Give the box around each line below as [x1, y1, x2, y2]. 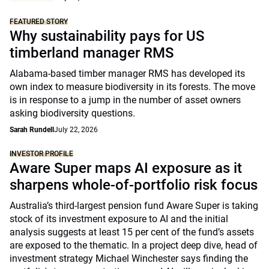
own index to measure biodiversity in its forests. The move [10, 81, 255, 92]
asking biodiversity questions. [10, 107, 135, 119]
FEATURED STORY [10, 17, 68, 26]
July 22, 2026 [54, 125, 98, 134]
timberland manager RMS [10, 44, 174, 61]
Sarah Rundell [10, 125, 54, 134]
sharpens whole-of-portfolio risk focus [10, 177, 258, 193]
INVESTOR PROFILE [10, 150, 73, 158]
